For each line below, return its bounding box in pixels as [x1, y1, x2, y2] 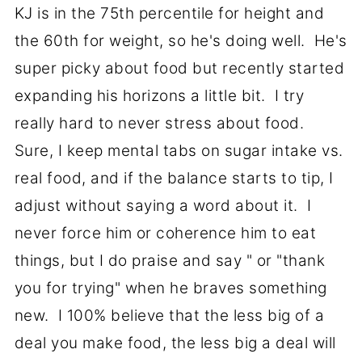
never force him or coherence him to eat [14, 224, 317, 243]
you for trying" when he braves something [14, 279, 327, 298]
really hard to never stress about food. [14, 114, 309, 133]
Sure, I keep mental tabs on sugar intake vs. [14, 141, 343, 161]
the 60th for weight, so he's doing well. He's [14, 32, 347, 51]
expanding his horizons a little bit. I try [14, 86, 305, 106]
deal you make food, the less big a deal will [14, 334, 336, 353]
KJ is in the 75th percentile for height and [14, 4, 325, 23]
